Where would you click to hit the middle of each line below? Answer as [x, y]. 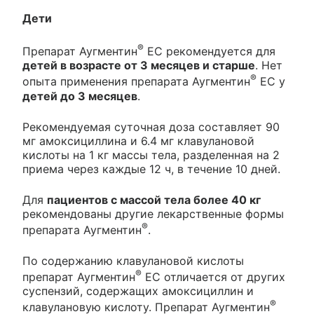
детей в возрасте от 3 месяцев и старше [139, 66]
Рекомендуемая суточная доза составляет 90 [151, 127]
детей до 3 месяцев [80, 96]
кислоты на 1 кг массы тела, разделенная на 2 [151, 155]
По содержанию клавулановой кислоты [133, 260]
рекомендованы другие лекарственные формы [153, 213]
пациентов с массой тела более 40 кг [154, 199]
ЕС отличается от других [213, 277]
